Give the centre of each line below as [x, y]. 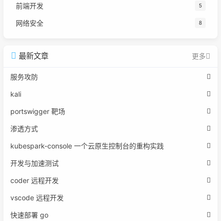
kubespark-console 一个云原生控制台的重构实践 [87, 146]
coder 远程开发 [35, 181]
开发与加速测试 [35, 163]
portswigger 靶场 [38, 111]
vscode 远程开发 [37, 198]
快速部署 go [29, 215]
